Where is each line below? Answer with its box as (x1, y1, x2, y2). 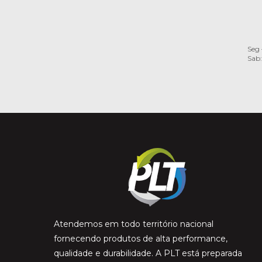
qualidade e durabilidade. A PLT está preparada (54, 247, 242, 258)
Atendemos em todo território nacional (54, 218, 213, 229)
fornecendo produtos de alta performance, (54, 233, 227, 244)
